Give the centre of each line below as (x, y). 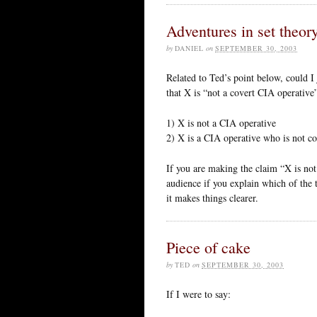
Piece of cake (208, 247)
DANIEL (189, 48)
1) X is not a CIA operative (221, 122)
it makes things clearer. (212, 197)
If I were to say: (198, 294)
